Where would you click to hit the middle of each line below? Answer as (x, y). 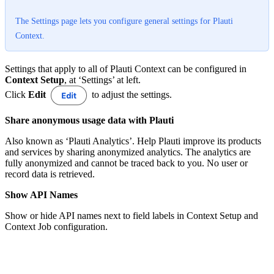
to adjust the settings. (131, 94)
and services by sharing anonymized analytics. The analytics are (128, 152)
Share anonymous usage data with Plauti (89, 120)
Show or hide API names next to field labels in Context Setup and (131, 215)
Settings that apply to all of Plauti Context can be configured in (126, 68)
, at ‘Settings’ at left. (102, 80)
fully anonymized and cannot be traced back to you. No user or (126, 163)
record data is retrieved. (50, 174)
